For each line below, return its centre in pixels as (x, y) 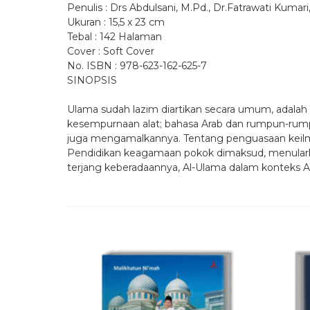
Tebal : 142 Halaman (115, 37)
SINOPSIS (92, 81)
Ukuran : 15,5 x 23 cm (116, 22)
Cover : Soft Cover (111, 52)
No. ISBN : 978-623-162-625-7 (137, 66)
